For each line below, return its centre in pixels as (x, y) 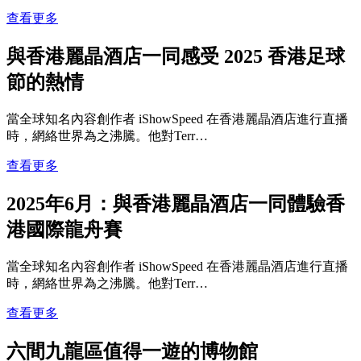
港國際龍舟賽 (64, 229)
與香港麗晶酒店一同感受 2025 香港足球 (176, 57)
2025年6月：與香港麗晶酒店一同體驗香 (176, 203)
